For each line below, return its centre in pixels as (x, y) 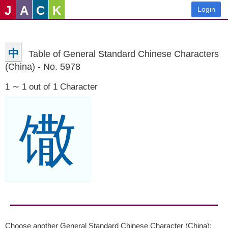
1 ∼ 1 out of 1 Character (51, 87)
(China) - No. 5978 (43, 67)
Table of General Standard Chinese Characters (124, 54)
